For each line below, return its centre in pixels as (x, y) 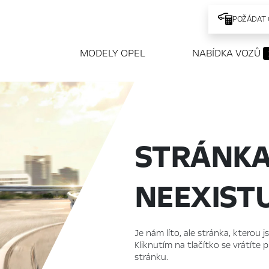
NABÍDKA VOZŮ (228, 53)
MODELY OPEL (113, 53)
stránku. (151, 257)
